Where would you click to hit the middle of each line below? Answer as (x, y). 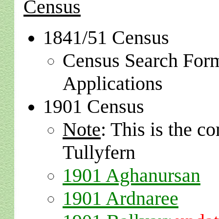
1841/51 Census (106, 37)
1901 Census (94, 106)
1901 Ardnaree (120, 198)
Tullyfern (99, 152)
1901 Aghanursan (131, 175)
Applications (113, 83)
